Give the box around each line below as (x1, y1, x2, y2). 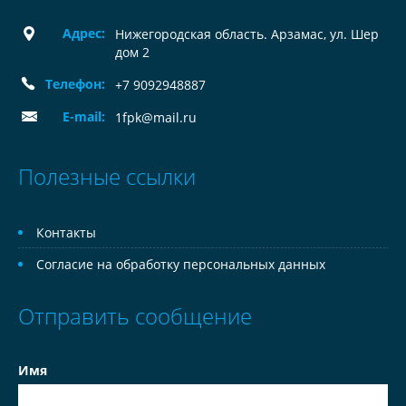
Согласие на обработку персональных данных (36, 256, 325, 273)
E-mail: (63, 108, 105, 125)
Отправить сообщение (18, 301, 252, 331)
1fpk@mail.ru (115, 109, 197, 126)
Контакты (36, 224, 96, 241)
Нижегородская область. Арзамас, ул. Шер (115, 25, 379, 43)
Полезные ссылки (18, 161, 196, 191)
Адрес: (63, 24, 105, 42)
